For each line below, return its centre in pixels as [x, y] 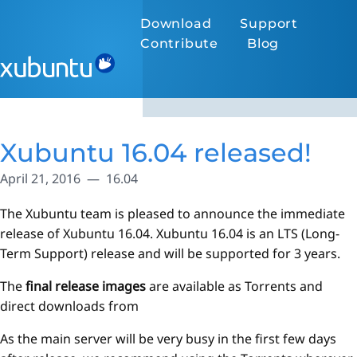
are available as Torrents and [234, 286]
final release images [86, 286]
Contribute [179, 43]
